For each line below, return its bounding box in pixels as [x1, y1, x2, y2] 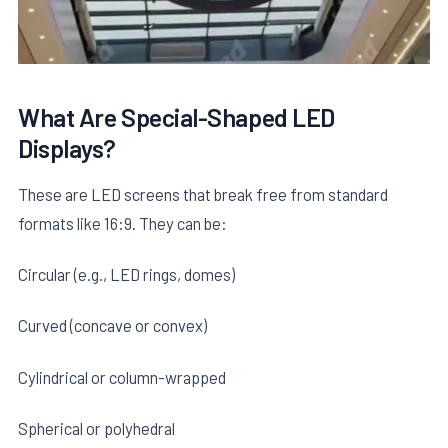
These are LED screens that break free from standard [18, 183, 388, 204]
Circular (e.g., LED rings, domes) [18, 264, 235, 285]
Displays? [18, 133, 116, 164]
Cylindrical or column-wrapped [18, 366, 226, 387]
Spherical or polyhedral [18, 417, 175, 438]
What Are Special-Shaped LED [18, 102, 335, 133]
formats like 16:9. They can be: [18, 212, 227, 233]
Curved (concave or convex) [18, 315, 207, 336]
